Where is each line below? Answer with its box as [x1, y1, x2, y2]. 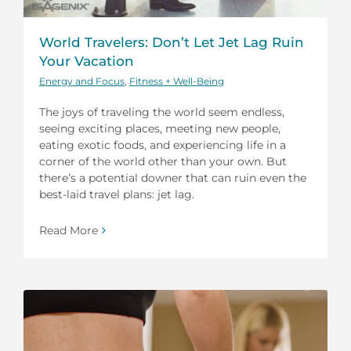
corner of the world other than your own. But [39, 154, 287, 169]
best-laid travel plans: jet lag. [39, 187, 194, 202]
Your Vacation [39, 53, 134, 70]
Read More [39, 223, 98, 238]
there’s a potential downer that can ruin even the [39, 171, 306, 186]
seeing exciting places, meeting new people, [39, 121, 280, 136]
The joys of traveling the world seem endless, [39, 105, 284, 120]
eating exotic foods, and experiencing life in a [39, 138, 286, 153]
